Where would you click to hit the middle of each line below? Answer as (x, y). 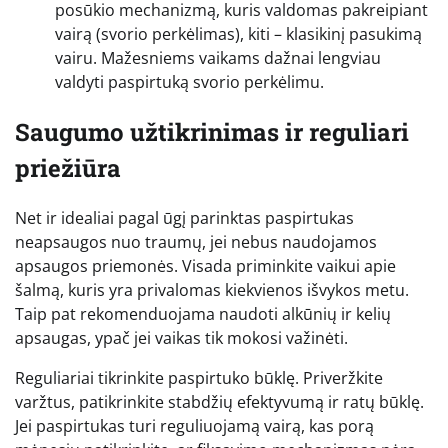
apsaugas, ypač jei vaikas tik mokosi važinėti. (181, 338)
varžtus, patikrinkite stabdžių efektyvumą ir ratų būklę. (219, 402)
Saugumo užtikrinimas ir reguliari (212, 132)
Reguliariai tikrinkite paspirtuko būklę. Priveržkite (199, 378)
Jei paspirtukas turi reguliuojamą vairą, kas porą (194, 426)
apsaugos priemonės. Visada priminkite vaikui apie (205, 266)
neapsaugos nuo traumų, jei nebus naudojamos (196, 242)
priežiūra (68, 168)
